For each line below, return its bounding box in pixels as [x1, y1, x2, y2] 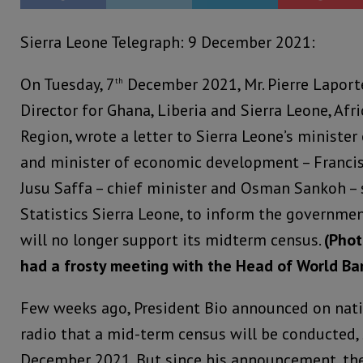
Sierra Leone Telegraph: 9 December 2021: [20, 32, 315, 53]
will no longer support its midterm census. [20, 229, 324, 251]
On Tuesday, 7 [20, 74, 115, 96]
